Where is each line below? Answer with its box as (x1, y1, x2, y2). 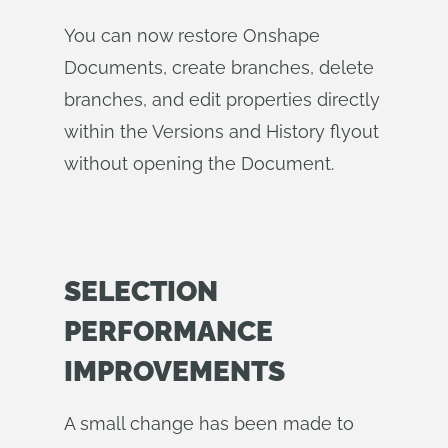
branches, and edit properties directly (64, 89, 380, 110)
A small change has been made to (64, 413, 354, 434)
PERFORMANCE (64, 315, 273, 348)
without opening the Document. (64, 153, 334, 174)
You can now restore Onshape (64, 25, 320, 46)
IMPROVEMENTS (64, 355, 285, 388)
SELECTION (64, 275, 218, 308)
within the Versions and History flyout (64, 121, 379, 142)
